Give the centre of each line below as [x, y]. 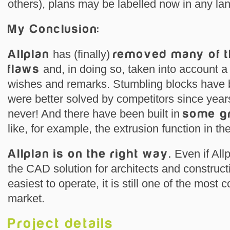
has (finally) [81, 54]
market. [26, 198]
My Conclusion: [54, 29]
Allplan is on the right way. [90, 154]
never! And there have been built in [95, 114]
